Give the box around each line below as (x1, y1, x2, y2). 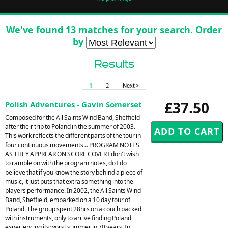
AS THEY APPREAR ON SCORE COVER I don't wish (5, 149, 139, 158)
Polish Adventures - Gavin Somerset (5, 99, 142, 109)
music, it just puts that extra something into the (5, 177, 133, 186)
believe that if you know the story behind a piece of (5, 167, 142, 177)
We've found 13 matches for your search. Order (6, 23, 222, 36)
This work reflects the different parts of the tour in (5, 131, 141, 140)
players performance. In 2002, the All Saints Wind (5, 186, 141, 195)
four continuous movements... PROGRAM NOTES (5, 140, 139, 149)
